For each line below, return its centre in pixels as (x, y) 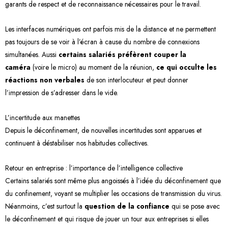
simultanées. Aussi (32, 55)
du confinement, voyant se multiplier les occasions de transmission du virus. (113, 194)
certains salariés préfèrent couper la (122, 55)
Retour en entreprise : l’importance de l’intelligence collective (94, 168)
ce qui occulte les (187, 67)
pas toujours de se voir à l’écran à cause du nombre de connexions (102, 42)
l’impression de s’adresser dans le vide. (62, 93)
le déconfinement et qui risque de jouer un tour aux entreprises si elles (107, 219)
